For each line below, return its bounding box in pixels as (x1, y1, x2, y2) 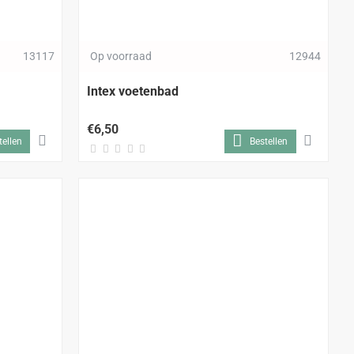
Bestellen (250, 135, 288, 147)
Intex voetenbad (87, 83, 179, 99)
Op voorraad (90, 49, 153, 62)
